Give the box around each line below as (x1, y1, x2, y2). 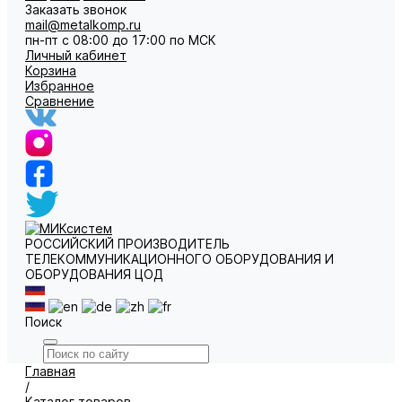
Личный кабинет (25, 48, 127, 63)
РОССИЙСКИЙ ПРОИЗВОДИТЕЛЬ (25, 236, 230, 251)
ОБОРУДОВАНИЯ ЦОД (25, 267, 163, 282)
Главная (25, 363, 75, 379)
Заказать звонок (25, 2, 127, 17)
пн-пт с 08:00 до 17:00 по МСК (25, 32, 216, 48)
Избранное (25, 78, 94, 93)
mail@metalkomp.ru (25, 17, 141, 32)
